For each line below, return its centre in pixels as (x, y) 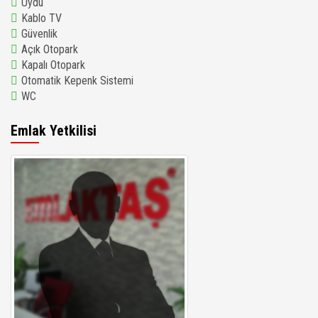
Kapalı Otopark (53, 65)
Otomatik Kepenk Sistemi (77, 81)
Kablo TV (42, 18)
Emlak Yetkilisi (54, 131)
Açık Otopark (50, 49)
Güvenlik (39, 34)
